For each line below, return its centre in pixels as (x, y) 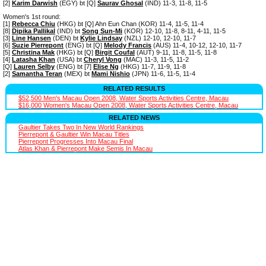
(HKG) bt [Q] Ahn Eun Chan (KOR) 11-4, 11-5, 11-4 (129, 23)
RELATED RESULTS (134, 88)
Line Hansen (31, 38)
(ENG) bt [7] (74, 66)
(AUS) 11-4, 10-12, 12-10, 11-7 (197, 45)
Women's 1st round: (32, 16)
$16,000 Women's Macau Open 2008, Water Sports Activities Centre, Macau (128, 105)
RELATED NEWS (134, 117)
